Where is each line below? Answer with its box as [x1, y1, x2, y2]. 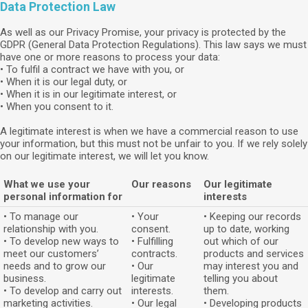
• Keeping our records [203, 210, 301, 223]
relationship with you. [3, 223, 98, 235]
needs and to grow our [3, 260, 106, 272]
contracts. [131, 247, 177, 260]
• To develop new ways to [3, 235, 119, 247]
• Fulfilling [131, 235, 173, 247]
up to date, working [203, 223, 289, 235]
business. [3, 272, 46, 285]
